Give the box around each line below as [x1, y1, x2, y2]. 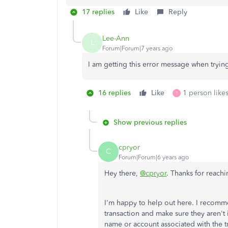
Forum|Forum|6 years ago [119, 153, 189, 161]
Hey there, [104, 169, 140, 178]
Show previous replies [113, 118, 187, 127]
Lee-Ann [102, 34, 129, 43]
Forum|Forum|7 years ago [102, 44, 173, 52]
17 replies [82, 8, 115, 16]
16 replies [98, 89, 131, 97]
